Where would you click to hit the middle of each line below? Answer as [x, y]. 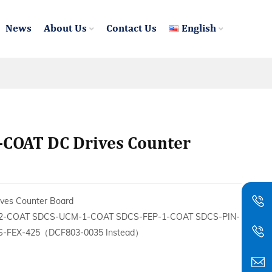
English [199, 29]
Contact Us [131, 29]
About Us [65, 29]
